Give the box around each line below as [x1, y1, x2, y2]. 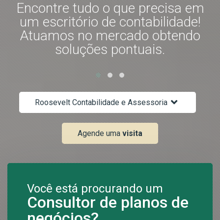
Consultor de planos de [27, 193, 189, 212]
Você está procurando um [27, 182, 163, 195]
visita [122, 128, 142, 138]
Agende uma [78, 128, 122, 138]
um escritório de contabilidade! [19, 13, 201, 30]
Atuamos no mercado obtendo [20, 27, 200, 44]
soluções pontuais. [55, 41, 165, 57]
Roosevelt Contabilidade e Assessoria [34, 97, 167, 107]
